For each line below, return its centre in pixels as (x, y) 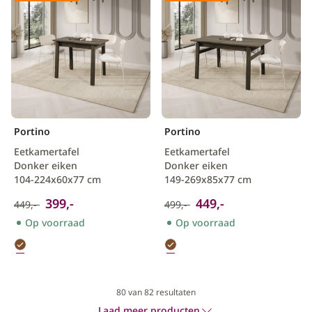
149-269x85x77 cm (208, 179)
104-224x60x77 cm (57, 179)
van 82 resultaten (161, 292)
